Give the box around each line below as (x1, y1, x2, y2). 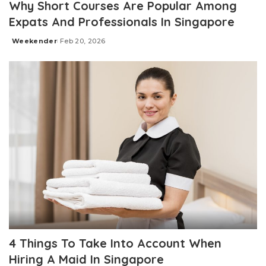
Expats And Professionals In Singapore (9, 14, 235, 30)
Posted (8, 41, 37, 50)
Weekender (12, 37, 58, 46)
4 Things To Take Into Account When (9, 235, 221, 251)
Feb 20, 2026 (60, 37, 106, 46)
